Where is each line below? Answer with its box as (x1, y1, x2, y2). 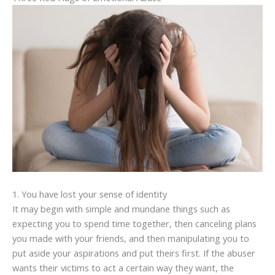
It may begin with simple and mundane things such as (12, 202, 230, 215)
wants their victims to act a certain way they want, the (12, 261, 234, 274)
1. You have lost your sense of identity (12, 187, 167, 200)
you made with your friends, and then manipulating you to (12, 231, 249, 244)
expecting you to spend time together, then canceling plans (12, 217, 257, 230)
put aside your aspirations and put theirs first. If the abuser (12, 246, 255, 259)
